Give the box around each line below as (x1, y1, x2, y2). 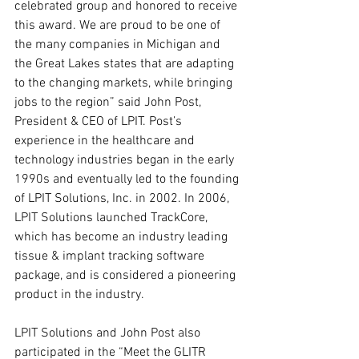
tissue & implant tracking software (14, 248, 208, 264)
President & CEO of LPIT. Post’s (14, 114, 185, 130)
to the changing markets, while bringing (14, 75, 236, 91)
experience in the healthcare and (14, 133, 198, 149)
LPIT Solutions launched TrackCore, (14, 210, 211, 226)
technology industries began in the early (14, 152, 237, 168)
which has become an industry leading (14, 229, 231, 245)
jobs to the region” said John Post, (14, 95, 204, 111)
